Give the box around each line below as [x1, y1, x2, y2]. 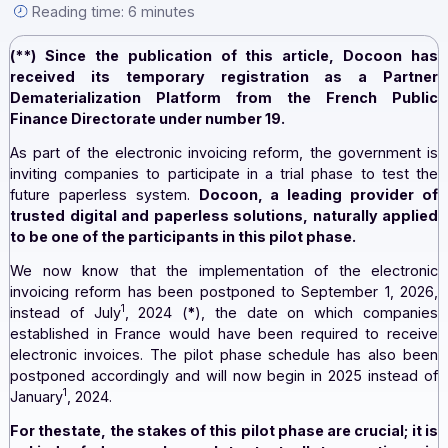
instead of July [11, 387, 134, 407]
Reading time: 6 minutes [35, 53, 217, 72]
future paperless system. [11, 256, 221, 276]
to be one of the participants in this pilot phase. [11, 302, 396, 322]
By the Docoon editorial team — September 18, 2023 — [10, 29, 427, 49]
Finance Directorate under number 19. [11, 171, 317, 191]
